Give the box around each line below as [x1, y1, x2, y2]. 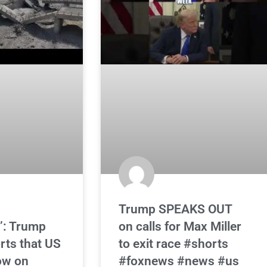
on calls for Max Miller [119, 219, 242, 234]
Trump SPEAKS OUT [119, 201, 232, 216]
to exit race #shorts [119, 236, 229, 251]
